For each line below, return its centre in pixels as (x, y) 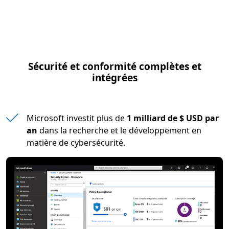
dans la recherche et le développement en (119, 131)
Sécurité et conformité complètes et (114, 67)
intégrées (114, 78)
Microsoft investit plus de (77, 118)
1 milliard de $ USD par (173, 118)
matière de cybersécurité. (76, 143)
